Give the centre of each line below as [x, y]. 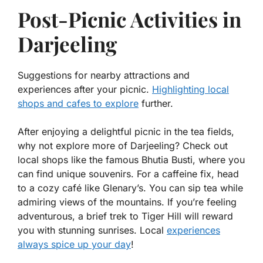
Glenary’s [123, 188]
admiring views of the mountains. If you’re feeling [127, 202]
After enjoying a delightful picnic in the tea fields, [126, 132]
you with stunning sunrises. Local [92, 230]
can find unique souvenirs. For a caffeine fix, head [128, 174]
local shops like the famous [80, 160]
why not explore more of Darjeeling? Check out [123, 146]
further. [156, 104]
